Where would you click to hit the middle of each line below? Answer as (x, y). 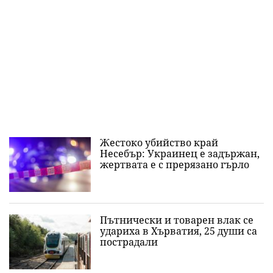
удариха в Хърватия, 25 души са (179, 231)
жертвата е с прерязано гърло (175, 165)
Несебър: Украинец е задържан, (180, 154)
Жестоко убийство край (159, 143)
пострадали (129, 242)
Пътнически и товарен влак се (177, 220)
